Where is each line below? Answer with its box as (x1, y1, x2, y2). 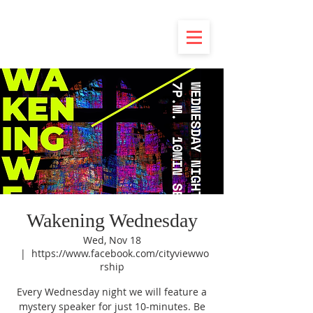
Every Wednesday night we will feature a (17, 285, 207, 298)
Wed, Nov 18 (82, 233, 141, 247)
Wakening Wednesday (26, 210, 198, 231)
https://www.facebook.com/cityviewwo (31, 247, 209, 260)
